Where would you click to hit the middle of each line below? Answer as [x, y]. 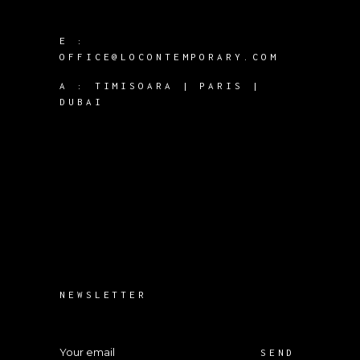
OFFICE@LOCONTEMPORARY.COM [169, 57]
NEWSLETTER [103, 295]
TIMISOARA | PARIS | [178, 86]
